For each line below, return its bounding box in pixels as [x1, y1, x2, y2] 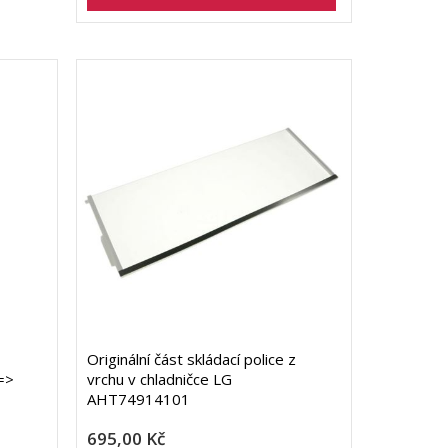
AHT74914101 [86, 389, 190, 410]
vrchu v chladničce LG [86, 369, 232, 390]
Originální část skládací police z [86, 349, 296, 370]
